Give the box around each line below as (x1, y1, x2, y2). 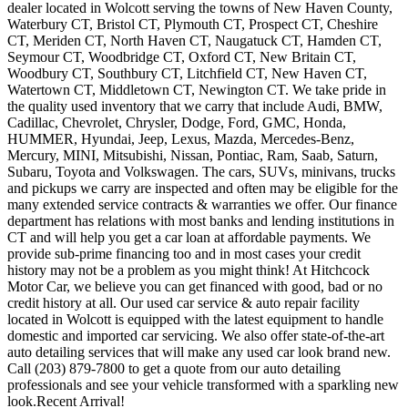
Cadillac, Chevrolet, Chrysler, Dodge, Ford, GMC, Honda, (7, 115, 346, 131)
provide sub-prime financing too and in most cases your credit (7, 246, 361, 262)
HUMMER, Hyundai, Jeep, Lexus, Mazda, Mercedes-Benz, (7, 131, 354, 148)
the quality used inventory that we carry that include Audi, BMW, (7, 98, 382, 115)
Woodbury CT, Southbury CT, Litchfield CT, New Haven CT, (7, 66, 367, 82)
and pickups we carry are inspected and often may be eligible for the (7, 180, 398, 197)
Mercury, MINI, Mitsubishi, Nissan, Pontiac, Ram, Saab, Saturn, (7, 148, 378, 164)
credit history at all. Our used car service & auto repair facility (7, 295, 360, 311)
